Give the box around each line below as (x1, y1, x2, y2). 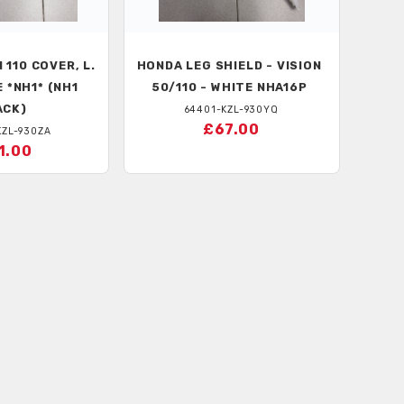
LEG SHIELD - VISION (182, 59, 322, 73)
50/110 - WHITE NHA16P (151, 80, 308, 95)
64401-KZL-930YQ (184, 104, 279, 116)
